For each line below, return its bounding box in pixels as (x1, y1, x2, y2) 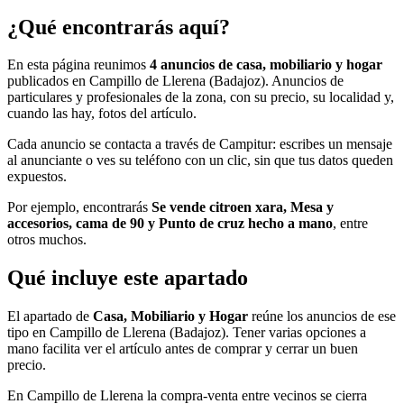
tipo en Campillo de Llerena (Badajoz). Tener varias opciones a (7, 325, 366, 341)
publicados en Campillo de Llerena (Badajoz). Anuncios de (7, 73, 344, 89)
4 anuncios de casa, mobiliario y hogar (150, 57, 382, 73)
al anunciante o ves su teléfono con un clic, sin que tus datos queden (7, 152, 393, 169)
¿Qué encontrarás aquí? (7, 14, 230, 39)
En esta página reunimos (7, 57, 150, 73)
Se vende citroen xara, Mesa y (151, 199, 334, 216)
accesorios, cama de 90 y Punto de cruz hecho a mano (7, 216, 333, 232)
